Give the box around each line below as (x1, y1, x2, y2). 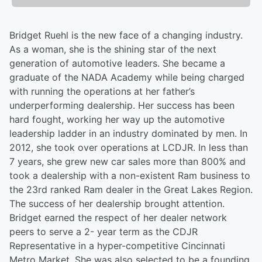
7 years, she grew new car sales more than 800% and (9, 156, 246, 168)
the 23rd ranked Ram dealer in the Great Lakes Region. (9, 184, 253, 196)
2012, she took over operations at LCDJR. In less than (9, 142, 248, 154)
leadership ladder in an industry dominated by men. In (9, 127, 247, 140)
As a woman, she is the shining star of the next (9, 43, 216, 56)
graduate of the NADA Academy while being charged (9, 71, 244, 84)
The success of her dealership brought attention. (9, 198, 225, 210)
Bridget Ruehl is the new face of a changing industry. (9, 29, 243, 42)
